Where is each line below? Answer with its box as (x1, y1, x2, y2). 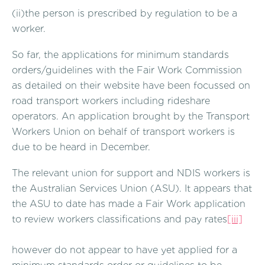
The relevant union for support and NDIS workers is (12, 167, 250, 179)
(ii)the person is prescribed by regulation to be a (12, 8, 237, 20)
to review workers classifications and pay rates (12, 213, 227, 225)
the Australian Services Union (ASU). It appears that (12, 182, 252, 194)
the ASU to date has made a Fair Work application (12, 198, 245, 209)
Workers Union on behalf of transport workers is (12, 126, 235, 138)
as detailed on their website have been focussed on (12, 80, 250, 92)
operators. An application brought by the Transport (12, 111, 250, 122)
